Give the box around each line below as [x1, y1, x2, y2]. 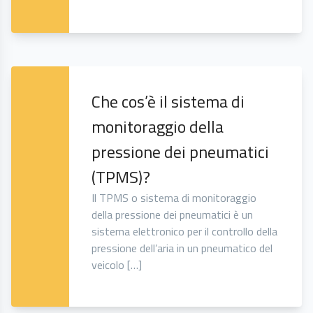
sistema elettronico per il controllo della [92, 223, 278, 240]
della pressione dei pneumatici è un [92, 206, 254, 224]
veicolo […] [92, 256, 143, 274]
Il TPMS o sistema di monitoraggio [92, 189, 257, 207]
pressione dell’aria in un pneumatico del [92, 240, 273, 257]
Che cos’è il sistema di [92, 89, 245, 115]
